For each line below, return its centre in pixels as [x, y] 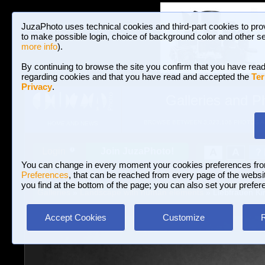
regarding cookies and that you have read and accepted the [136, 77]
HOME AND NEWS [72, 124]
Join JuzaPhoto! [137, 151]
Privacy [37, 87]
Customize [183, 217]
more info [39, 46]
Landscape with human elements [141, 192]
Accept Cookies [76, 217]
